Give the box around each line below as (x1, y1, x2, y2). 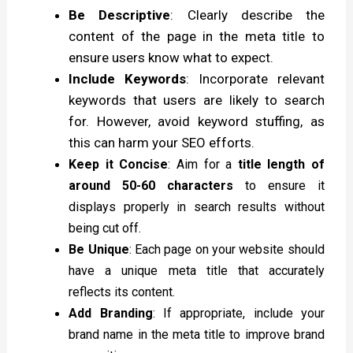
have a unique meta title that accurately (69, 263, 325, 279)
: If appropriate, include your (152, 306, 325, 321)
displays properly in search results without (69, 199, 325, 215)
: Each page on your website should (128, 242, 325, 258)
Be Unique (69, 242, 129, 258)
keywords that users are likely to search (69, 92, 325, 109)
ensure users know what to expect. (69, 50, 274, 66)
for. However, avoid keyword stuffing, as (69, 113, 325, 130)
